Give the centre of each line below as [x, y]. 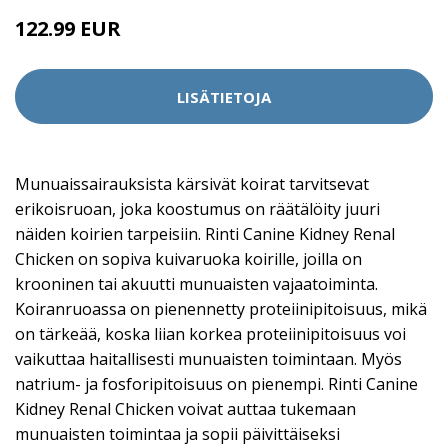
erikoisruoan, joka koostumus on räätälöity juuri [197, 209]
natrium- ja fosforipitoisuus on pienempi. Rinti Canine [216, 384]
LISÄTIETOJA [224, 96]
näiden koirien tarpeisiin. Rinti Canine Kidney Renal [205, 234]
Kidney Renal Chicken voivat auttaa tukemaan [185, 409]
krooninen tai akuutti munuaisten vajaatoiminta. [196, 284]
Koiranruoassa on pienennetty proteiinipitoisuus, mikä [221, 309]
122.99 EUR [68, 28]
